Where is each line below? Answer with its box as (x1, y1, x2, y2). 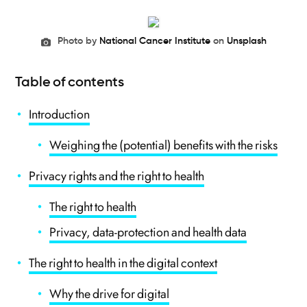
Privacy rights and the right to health (29, 167, 205, 185)
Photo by (57, 34, 99, 47)
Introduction (29, 106, 90, 123)
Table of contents (15, 73, 125, 90)
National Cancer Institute (99, 34, 210, 47)
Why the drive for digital (49, 285, 170, 303)
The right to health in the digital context (29, 254, 218, 272)
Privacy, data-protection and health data (49, 223, 247, 241)
